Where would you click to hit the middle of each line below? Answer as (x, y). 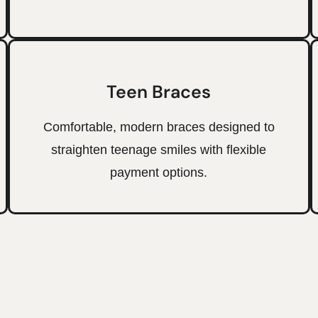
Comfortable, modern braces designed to (159, 127)
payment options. (159, 172)
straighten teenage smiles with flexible (159, 149)
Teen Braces (159, 92)
